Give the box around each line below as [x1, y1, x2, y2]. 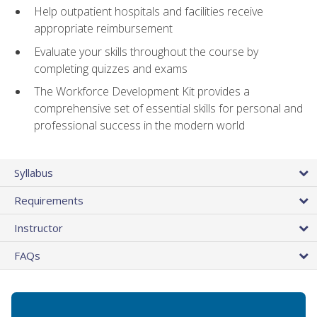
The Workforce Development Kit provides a [34, 83, 250, 100]
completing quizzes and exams [34, 60, 188, 76]
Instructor [14, 221, 63, 236]
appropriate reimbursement [34, 21, 173, 37]
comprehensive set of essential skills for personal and [34, 100, 303, 117]
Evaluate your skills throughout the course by [34, 43, 258, 59]
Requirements [14, 193, 83, 208]
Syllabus [14, 166, 53, 180]
